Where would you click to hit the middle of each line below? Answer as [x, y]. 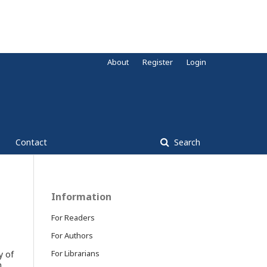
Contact [31, 142]
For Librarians [75, 254]
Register [158, 62]
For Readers [73, 218]
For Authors [72, 236]
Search [186, 142]
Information [81, 197]
